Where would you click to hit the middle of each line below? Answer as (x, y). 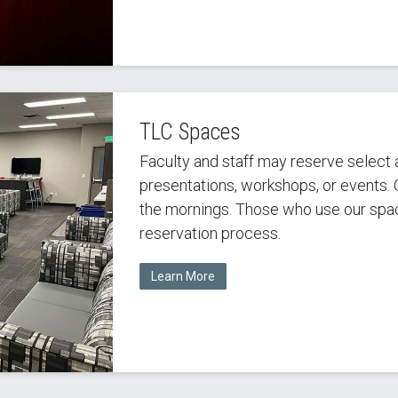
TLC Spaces (190, 132)
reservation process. (210, 233)
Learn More (183, 277)
